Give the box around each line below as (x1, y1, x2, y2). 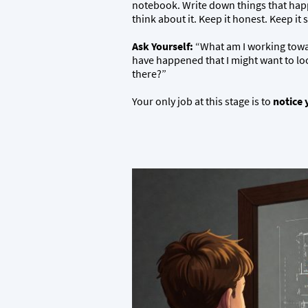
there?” (132, 67, 166, 80)
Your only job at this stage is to (132, 94, 273, 108)
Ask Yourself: (132, 39, 193, 53)
